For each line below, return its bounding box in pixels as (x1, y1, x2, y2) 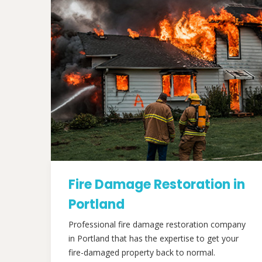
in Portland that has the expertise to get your (68, 233, 239, 244)
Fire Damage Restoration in (68, 175, 245, 194)
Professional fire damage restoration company (68, 219, 246, 230)
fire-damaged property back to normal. (68, 247, 215, 258)
